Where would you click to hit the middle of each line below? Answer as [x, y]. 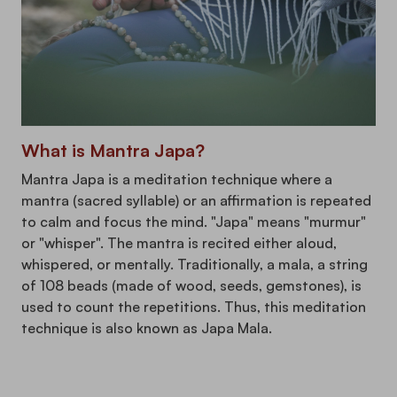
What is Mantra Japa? [113, 151]
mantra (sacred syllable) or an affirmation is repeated [196, 201]
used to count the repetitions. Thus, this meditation [194, 307]
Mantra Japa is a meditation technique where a [177, 179]
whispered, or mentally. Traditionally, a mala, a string [195, 265]
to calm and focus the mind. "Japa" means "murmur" [194, 222]
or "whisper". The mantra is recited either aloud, [179, 243]
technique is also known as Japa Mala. [147, 328]
